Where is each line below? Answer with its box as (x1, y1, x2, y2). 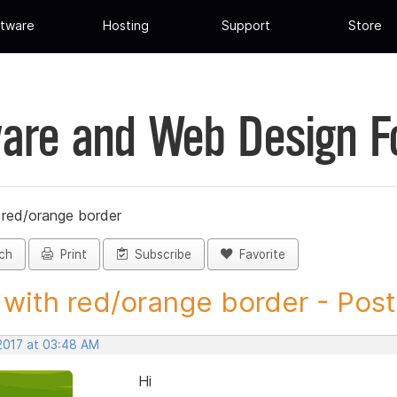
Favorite (232, 247, 285, 262)
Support (221, 18, 270, 34)
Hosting (103, 18, 150, 34)
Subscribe (128, 247, 191, 262)
